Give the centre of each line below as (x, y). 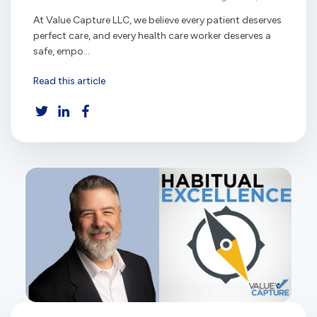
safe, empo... (62, 51)
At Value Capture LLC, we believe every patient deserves (157, 20)
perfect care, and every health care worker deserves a (152, 35)
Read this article (69, 81)
